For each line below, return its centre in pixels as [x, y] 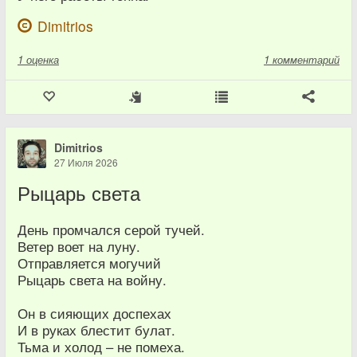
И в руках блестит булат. [96, 330]
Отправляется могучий [89, 263]
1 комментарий [302, 59]
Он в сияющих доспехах [94, 313]
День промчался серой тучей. [111, 229]
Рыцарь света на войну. [92, 280]
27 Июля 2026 [86, 162]
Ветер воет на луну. [79, 246]
